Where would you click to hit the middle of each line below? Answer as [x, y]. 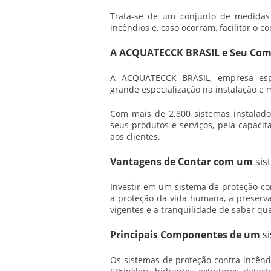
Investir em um [142, 187]
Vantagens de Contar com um [183, 162]
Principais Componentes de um [186, 235]
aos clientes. [135, 136]
